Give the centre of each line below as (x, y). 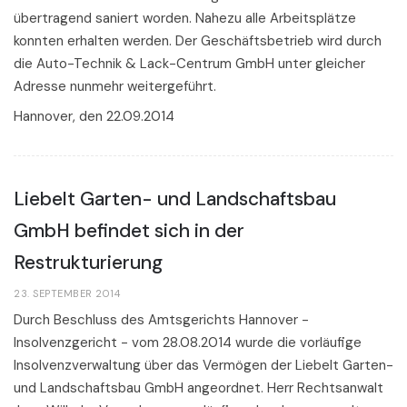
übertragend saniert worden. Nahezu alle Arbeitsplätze (185, 19)
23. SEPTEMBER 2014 (67, 294)
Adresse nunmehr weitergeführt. (115, 87)
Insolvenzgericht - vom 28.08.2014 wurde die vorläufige (188, 342)
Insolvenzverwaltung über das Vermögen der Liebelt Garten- (203, 365)
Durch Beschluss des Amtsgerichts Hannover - (161, 319)
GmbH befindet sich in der (129, 230)
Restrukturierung (88, 262)
